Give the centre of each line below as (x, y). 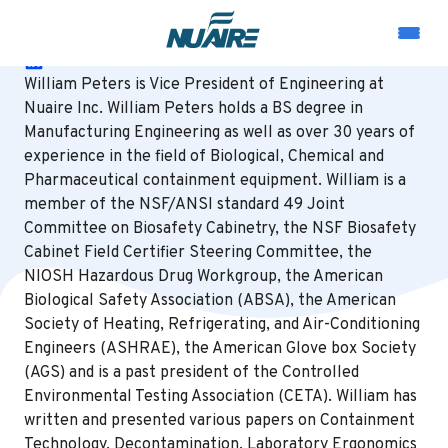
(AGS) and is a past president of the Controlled (191, 373)
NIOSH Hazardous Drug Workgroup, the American (203, 277)
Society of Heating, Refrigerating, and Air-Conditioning (222, 325)
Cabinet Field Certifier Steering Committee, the (198, 253)
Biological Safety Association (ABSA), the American (210, 301)
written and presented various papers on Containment (219, 421)
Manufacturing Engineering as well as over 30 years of (219, 133)
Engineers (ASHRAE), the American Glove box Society (220, 349)
